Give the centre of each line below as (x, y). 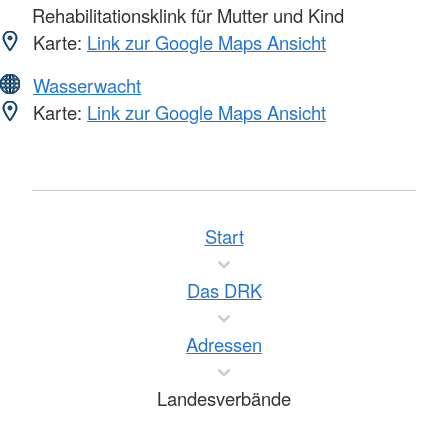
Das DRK (224, 289)
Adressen (224, 343)
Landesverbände (224, 397)
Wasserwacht (87, 84)
